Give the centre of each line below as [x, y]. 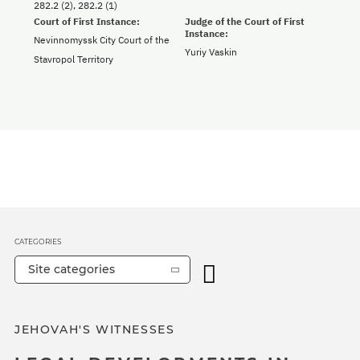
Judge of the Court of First [245, 22]
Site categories [72, 270]
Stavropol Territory [74, 59]
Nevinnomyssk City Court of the [102, 40]
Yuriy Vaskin [211, 52]
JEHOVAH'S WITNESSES [95, 330]
